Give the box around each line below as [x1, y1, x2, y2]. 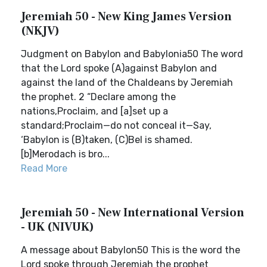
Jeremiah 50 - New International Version [21, 205, 244, 221]
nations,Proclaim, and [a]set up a [21, 105, 168, 117]
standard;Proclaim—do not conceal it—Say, [21, 120, 212, 131]
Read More [21, 163, 67, 174]
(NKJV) [21, 23, 60, 39]
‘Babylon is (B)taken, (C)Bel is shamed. [21, 134, 193, 145]
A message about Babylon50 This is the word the [21, 244, 240, 256]
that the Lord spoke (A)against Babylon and [21, 63, 217, 74]
